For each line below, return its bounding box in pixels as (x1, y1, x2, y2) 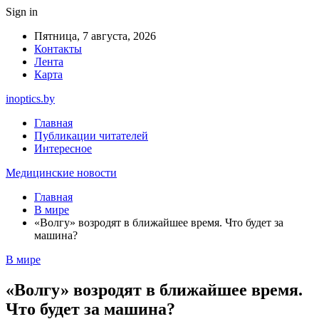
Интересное (34, 142, 92, 155)
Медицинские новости (6, 167, 117, 179)
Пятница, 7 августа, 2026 (34, 30, 156, 42)
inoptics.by (6, 93, 55, 105)
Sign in (6, 6, 38, 18)
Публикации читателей (34, 130, 148, 142)
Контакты (34, 43, 82, 55)
